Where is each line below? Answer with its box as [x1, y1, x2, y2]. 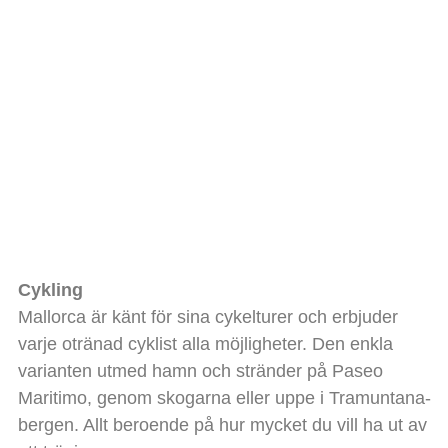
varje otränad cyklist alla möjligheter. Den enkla [17, 333, 393, 354]
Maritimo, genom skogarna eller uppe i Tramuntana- [17, 387, 431, 408]
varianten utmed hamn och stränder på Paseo [17, 360, 383, 381]
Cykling [17, 279, 83, 300]
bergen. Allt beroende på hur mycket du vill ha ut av [17, 414, 427, 435]
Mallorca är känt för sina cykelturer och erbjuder [17, 306, 398, 327]
